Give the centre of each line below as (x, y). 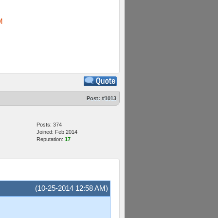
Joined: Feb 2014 (57, 132)
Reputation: (51, 139)
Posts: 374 (49, 125)
